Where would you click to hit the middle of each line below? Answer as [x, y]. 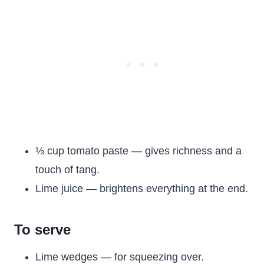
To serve [42, 230]
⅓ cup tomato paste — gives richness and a [138, 151]
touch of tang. [67, 170]
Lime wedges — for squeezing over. [120, 257]
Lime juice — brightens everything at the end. [142, 189]
